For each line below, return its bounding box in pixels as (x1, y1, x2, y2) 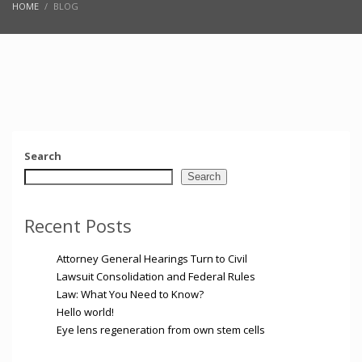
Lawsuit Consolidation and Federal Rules (57, 269, 255, 284)
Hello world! (57, 305, 114, 320)
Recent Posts (24, 213, 132, 238)
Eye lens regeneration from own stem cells (57, 322, 265, 338)
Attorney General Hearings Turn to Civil (57, 251, 247, 267)
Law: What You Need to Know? (57, 287, 204, 302)
